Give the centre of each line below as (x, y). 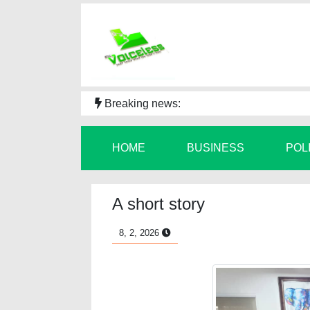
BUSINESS (216, 148)
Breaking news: (141, 103)
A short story (158, 204)
